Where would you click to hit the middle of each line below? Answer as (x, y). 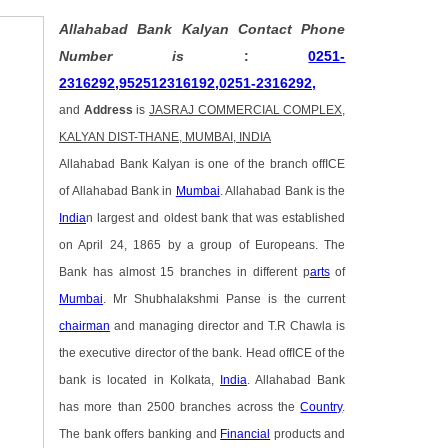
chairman (85, 326)
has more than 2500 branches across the (180, 407)
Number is (151, 56)
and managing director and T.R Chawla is (228, 326)
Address (108, 110)
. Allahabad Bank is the (282, 191)
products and (308, 434)
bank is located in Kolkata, (140, 380)
